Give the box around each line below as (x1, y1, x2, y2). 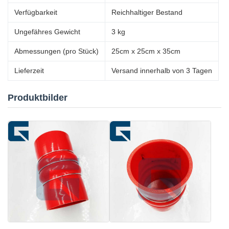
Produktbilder (8, 93, 67, 103)
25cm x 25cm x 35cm (111, 47, 180, 55)
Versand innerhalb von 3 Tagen (111, 66, 212, 75)
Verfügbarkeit (14, 8, 57, 16)
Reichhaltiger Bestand (111, 8, 182, 16)
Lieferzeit (14, 66, 44, 75)
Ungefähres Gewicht (14, 28, 80, 36)
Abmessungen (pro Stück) (14, 47, 99, 55)
